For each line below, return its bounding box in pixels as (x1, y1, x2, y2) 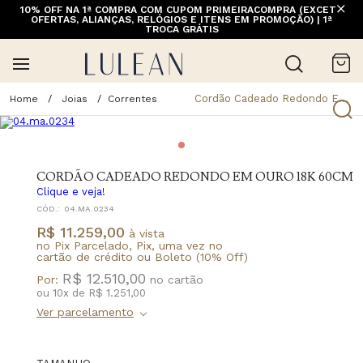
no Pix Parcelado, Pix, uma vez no (36, 238, 223, 252)
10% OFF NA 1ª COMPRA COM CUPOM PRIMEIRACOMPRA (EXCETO (19, 4, 344, 15)
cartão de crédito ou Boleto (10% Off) (36, 250, 248, 263)
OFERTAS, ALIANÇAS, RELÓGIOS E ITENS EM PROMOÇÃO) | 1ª (31, 14, 332, 25)
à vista (125, 226, 164, 240)
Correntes (108, 92, 157, 105)
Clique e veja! (36, 185, 105, 198)
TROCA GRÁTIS (144, 23, 219, 35)
